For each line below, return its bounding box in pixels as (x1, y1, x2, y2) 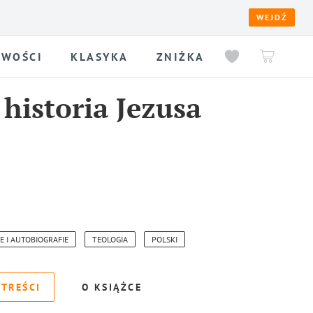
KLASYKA (71, 49, 129, 64)
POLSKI (152, 234, 177, 245)
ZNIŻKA (156, 49, 205, 64)
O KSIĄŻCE (81, 281, 142, 294)
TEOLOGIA (92, 234, 128, 245)
